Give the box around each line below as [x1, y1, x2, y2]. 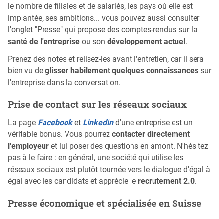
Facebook [38, 118, 72, 128]
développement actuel [107, 36, 185, 46]
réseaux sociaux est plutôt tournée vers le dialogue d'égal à [8, 165, 210, 175]
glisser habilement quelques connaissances [45, 66, 198, 75]
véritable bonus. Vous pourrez [8, 130, 112, 139]
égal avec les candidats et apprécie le [8, 176, 138, 186]
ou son [80, 36, 107, 46]
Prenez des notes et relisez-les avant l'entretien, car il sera [8, 54, 204, 64]
